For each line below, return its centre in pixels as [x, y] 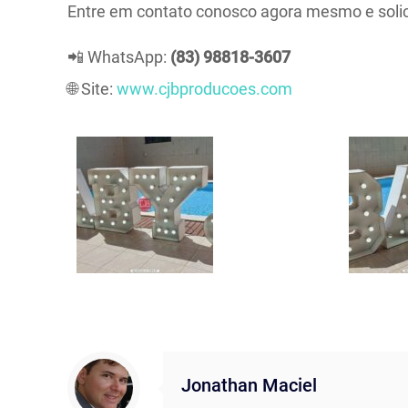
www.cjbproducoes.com [205, 89]
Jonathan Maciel [249, 386]
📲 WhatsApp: [119, 57]
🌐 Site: [92, 89]
